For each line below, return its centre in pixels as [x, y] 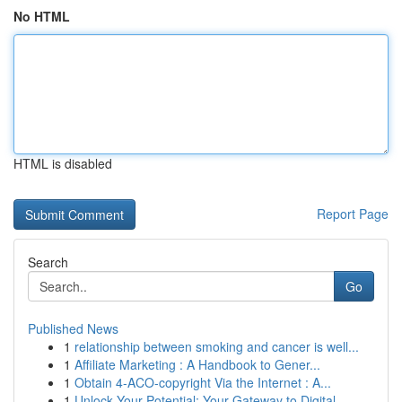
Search [48, 262]
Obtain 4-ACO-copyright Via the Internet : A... [203, 382]
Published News [73, 328]
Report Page [353, 214]
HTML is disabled [63, 163]
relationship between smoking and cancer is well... [217, 346]
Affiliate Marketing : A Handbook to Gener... [197, 364]
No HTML [42, 16]
